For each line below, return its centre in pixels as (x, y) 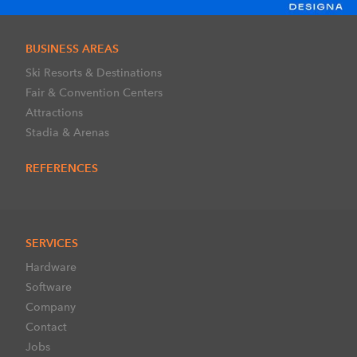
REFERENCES (62, 169)
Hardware (51, 267)
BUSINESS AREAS (72, 49)
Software (49, 287)
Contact (46, 327)
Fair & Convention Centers (94, 93)
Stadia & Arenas (67, 133)
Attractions (54, 113)
